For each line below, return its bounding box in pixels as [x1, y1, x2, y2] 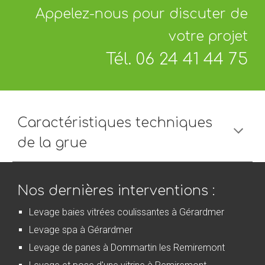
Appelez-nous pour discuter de [35, 7, 248, 21]
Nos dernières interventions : [17, 183, 215, 198]
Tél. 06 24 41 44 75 [105, 51, 248, 68]
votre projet [168, 29, 248, 44]
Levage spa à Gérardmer [29, 224, 133, 235]
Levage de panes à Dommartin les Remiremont [29, 241, 225, 253]
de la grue [17, 135, 88, 150]
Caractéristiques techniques [17, 115, 213, 130]
